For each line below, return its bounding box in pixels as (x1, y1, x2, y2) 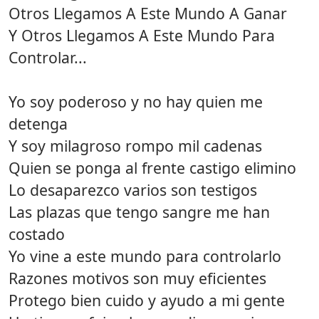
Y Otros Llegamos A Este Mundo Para (9, 24, 275, 46)
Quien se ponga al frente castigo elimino (9, 157, 296, 178)
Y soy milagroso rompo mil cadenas (9, 135, 262, 156)
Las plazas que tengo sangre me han (9, 201, 270, 222)
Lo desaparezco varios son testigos (9, 179, 257, 200)
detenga (9, 113, 68, 134)
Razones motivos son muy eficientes (9, 267, 266, 288)
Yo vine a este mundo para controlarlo (9, 245, 281, 266)
